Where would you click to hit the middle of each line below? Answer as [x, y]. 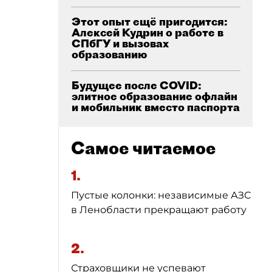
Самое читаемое [143, 148]
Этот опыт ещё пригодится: [150, 22]
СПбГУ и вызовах [120, 43]
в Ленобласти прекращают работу [159, 210]
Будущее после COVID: [137, 85]
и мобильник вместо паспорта [156, 107]
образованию [109, 54]
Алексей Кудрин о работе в [148, 32]
